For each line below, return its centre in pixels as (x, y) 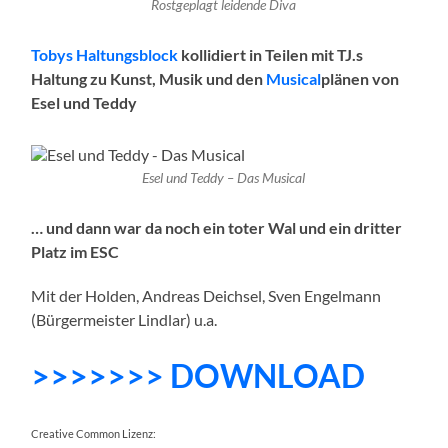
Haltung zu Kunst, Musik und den (149, 78)
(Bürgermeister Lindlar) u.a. (124, 320)
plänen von (360, 78)
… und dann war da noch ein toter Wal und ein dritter (217, 228)
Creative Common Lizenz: (94, 434)
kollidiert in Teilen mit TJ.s (271, 54)
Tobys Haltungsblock (105, 54)
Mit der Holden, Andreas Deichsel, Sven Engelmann (206, 296)
